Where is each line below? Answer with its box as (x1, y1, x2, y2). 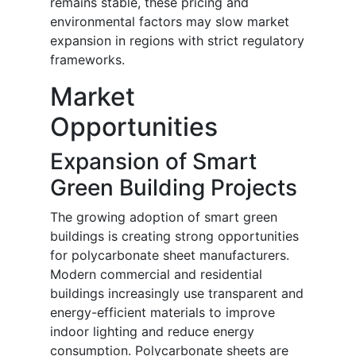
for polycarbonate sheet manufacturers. (50, 247, 289, 264)
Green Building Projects (50, 174, 297, 202)
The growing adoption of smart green (50, 209, 277, 226)
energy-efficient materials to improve (50, 304, 275, 321)
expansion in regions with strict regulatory (50, 33, 304, 49)
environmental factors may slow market (50, 14, 289, 30)
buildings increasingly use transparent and (50, 285, 304, 302)
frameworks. (50, 52, 125, 68)
